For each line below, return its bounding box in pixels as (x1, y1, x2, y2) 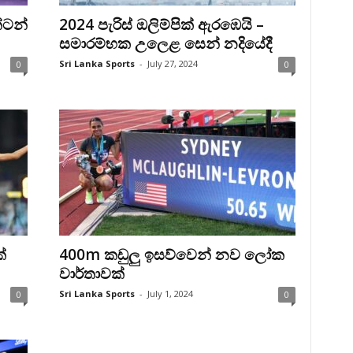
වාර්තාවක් (58, 263, 124, 284)
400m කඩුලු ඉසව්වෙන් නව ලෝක (58, 244, 284, 265)
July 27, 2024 (147, 58, 198, 69)
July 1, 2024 (147, 288, 193, 299)
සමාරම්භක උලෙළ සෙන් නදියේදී (58, 33, 272, 54)
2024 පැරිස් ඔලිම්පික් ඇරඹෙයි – (58, 14, 264, 35)
